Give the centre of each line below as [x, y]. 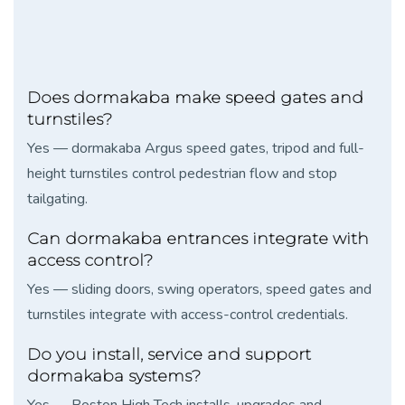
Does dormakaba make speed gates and [195, 97]
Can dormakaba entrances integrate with [198, 238]
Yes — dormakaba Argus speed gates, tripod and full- [196, 148]
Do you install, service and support [169, 354]
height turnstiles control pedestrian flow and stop [182, 173]
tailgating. [57, 198]
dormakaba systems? [114, 376]
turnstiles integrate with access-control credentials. [188, 314]
